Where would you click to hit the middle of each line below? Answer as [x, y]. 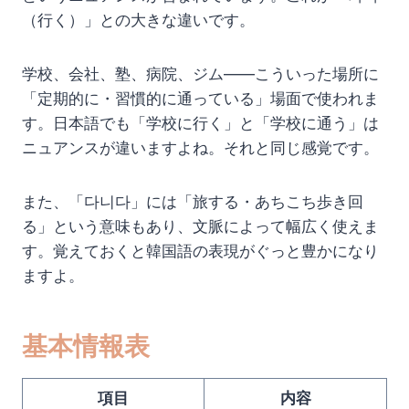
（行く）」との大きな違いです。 [138, 21]
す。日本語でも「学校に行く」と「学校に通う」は [200, 124]
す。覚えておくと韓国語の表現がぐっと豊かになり [200, 252]
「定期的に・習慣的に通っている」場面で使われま [200, 99]
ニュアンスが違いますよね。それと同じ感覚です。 [200, 148]
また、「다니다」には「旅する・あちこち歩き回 [193, 202]
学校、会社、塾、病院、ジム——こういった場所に [200, 74]
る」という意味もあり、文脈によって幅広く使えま [200, 227]
